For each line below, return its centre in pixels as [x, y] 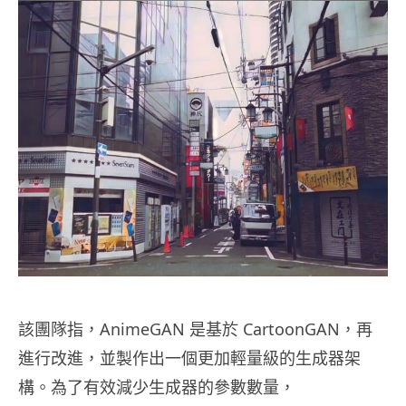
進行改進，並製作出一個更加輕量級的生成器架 [189, 358]
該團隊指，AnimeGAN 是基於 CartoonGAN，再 [195, 329]
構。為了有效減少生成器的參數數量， [157, 387]
